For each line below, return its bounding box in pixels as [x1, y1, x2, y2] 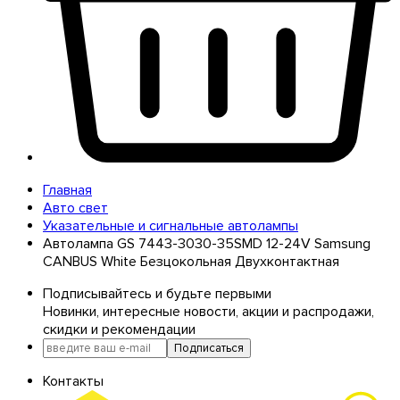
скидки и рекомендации [43, 320, 196, 338]
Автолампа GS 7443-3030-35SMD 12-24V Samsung [43, 234, 371, 253]
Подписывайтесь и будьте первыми [43, 284, 271, 303]
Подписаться [174, 340, 244, 355]
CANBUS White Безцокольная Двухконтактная [43, 252, 339, 271]
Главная [43, 180, 92, 199]
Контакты [43, 371, 104, 390]
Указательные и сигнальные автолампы [43, 216, 298, 235]
